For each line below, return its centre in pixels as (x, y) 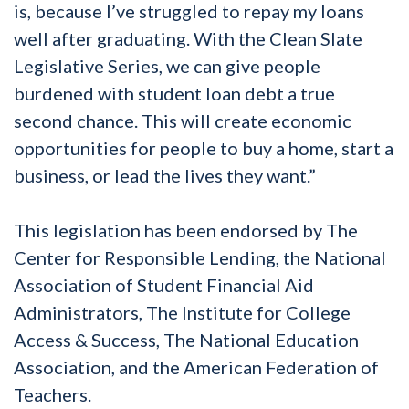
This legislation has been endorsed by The (186, 230)
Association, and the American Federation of (196, 367)
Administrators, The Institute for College (182, 312)
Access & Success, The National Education (186, 339)
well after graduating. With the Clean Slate (188, 38)
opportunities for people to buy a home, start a (204, 147)
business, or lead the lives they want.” (165, 175)
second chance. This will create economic (183, 120)
